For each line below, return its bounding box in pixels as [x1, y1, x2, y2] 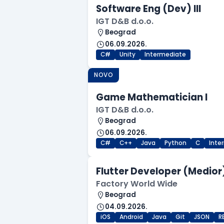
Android [119, 213, 143, 221]
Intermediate [144, 50, 186, 59]
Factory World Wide [96, 178, 177, 190]
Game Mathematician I [96, 91, 207, 104]
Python [164, 139, 186, 147]
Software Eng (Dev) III [96, 2, 201, 15]
